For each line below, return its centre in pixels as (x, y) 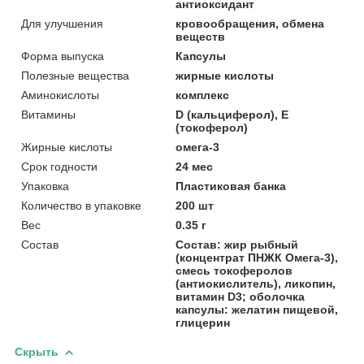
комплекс (203, 95)
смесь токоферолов (234, 270)
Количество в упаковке (81, 205)
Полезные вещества (75, 75)
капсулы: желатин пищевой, (257, 309)
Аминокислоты (60, 95)
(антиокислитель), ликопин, (256, 283)
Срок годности (59, 166)
